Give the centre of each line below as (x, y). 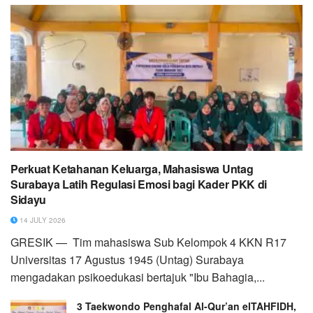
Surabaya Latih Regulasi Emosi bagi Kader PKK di (139, 184)
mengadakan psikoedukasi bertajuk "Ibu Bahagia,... (138, 277)
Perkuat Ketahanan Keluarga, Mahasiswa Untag (132, 169)
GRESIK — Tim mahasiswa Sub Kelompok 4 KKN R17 (148, 242)
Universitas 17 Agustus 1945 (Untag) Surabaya (127, 260)
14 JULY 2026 (42, 220)
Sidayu (29, 199)
